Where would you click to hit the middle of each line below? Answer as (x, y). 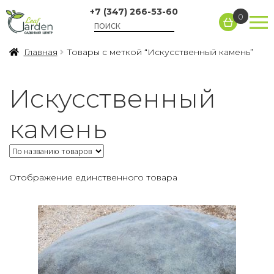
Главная (40, 52)
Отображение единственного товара (93, 177)
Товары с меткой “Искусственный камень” (160, 52)
